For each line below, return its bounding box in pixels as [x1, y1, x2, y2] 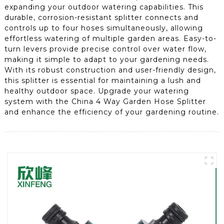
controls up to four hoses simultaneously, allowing [4, 23, 203, 32]
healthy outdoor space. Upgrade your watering [4, 86, 189, 95]
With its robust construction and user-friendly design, [4, 65, 216, 74]
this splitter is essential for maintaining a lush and [4, 75, 201, 85]
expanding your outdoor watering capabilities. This [4, 2, 203, 11]
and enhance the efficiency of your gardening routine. [4, 107, 219, 116]
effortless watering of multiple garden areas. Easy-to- [4, 33, 216, 43]
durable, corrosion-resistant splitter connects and [4, 12, 198, 22]
